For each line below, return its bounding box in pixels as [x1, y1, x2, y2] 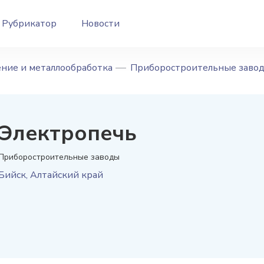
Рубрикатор [2, 17, 57, 30]
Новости [81, 17, 120, 30]
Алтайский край [30, 169, 103, 181]
